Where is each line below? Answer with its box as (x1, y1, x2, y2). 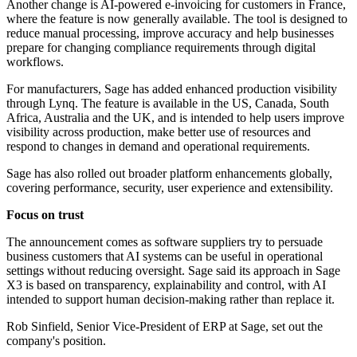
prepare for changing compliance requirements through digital (6, 41, 316, 55)
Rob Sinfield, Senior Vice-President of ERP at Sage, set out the (6, 320, 323, 334)
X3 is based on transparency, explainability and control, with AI (6, 278, 326, 292)
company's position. (6, 334, 106, 348)
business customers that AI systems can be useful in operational (6, 249, 323, 264)
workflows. (6, 55, 64, 69)
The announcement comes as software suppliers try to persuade (6, 235, 323, 249)
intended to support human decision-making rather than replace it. (6, 292, 335, 307)
